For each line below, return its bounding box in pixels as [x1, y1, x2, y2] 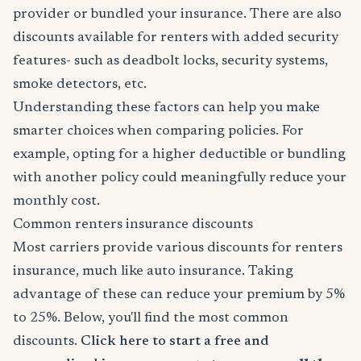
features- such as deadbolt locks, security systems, [13, 54, 328, 69]
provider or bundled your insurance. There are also [13, 7, 342, 23]
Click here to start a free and [81, 334, 269, 350]
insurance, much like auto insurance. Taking [13, 264, 293, 280]
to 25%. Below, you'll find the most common [13, 311, 288, 326]
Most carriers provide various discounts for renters [13, 241, 342, 256]
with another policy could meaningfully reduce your [13, 171, 346, 186]
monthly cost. [13, 194, 100, 210]
